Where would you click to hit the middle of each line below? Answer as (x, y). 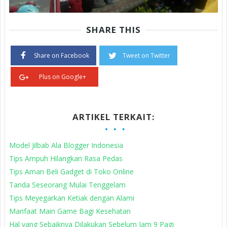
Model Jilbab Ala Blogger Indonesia (66, 145)
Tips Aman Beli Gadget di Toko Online (71, 172)
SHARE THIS (113, 30)
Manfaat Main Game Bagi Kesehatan (70, 211)
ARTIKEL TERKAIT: (113, 117)
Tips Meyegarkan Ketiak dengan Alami (72, 198)
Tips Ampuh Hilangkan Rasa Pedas (66, 159)
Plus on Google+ (63, 77)
